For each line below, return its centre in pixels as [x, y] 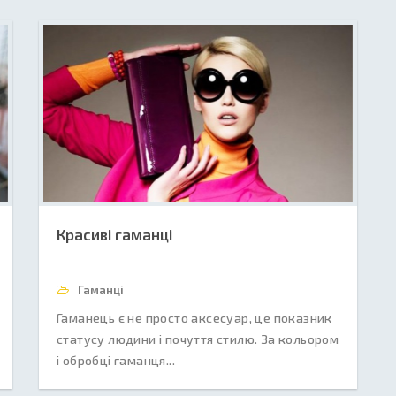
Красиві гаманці [114, 234]
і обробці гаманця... [116, 360]
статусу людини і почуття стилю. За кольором [198, 339]
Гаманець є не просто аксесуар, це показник [194, 318]
